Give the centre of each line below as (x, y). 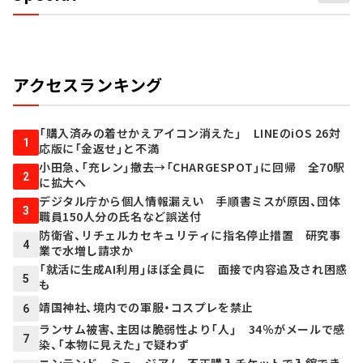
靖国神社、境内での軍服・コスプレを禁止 (146, 307)
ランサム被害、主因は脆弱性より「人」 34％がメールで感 (192, 329)
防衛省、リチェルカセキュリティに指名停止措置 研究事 (190, 235)
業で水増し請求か (86, 251)
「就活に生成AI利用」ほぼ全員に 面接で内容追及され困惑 (193, 269)
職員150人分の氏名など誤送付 (120, 217)
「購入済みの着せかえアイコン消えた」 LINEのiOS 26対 (190, 133)
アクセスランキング (88, 85)
